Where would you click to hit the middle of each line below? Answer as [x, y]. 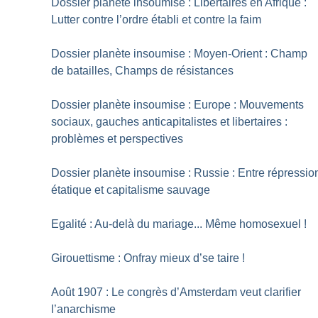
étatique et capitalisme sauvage [131, 190]
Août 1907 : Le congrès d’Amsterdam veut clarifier [176, 292]
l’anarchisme [84, 309]
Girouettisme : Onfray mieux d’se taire [146, 258]
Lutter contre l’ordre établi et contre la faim [157, 20]
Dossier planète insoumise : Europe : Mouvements [178, 105]
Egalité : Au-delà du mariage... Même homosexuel [176, 224]
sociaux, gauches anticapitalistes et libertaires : [170, 122]
